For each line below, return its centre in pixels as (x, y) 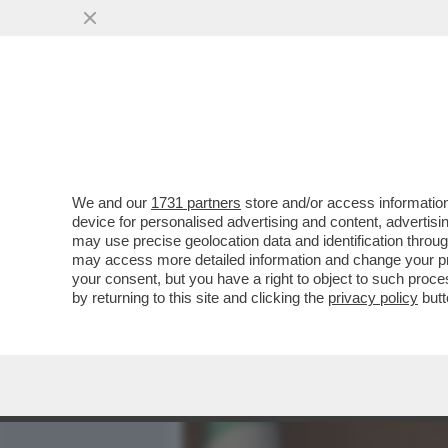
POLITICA (403, 127)
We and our (111, 202)
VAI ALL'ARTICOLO (283, 270)
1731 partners (196, 202)
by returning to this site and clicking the (200, 297)
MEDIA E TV (300, 127)
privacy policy (373, 297)
